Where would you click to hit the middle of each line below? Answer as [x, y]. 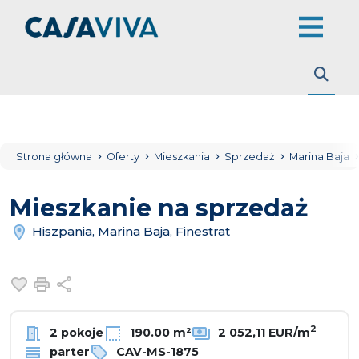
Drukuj [77, 282]
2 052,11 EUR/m [262, 332]
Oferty [124, 157]
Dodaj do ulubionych [102, 282]
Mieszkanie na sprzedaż [159, 208]
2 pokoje [75, 332]
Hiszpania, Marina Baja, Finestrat [129, 231]
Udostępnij [111, 282]
